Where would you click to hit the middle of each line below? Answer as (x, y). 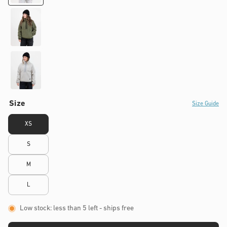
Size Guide (205, 104)
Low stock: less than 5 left (59, 209)
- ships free (116, 209)
